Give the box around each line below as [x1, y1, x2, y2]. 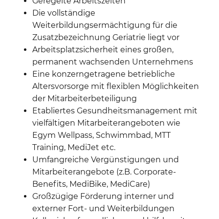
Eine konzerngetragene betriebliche [32, 69, 175, 79]
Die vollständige [32, 8, 95, 18]
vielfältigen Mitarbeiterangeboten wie [32, 118, 180, 128]
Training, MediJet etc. [32, 142, 115, 152]
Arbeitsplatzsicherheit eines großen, [32, 44, 174, 54]
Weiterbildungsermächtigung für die [32, 20, 177, 30]
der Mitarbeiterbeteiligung [32, 93, 137, 103]
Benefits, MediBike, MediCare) [32, 179, 150, 189]
